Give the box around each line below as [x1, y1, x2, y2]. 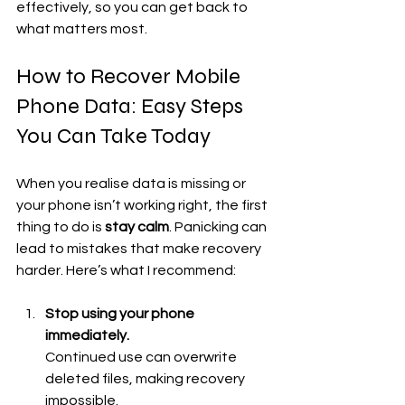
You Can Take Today [16, 122, 211, 149]
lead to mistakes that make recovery [16, 240, 264, 256]
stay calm [105, 219, 169, 234]
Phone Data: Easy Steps [16, 92, 248, 119]
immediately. [45, 327, 129, 343]
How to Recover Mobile [16, 62, 245, 89]
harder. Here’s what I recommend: [16, 262, 236, 278]
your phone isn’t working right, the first [16, 197, 270, 212]
